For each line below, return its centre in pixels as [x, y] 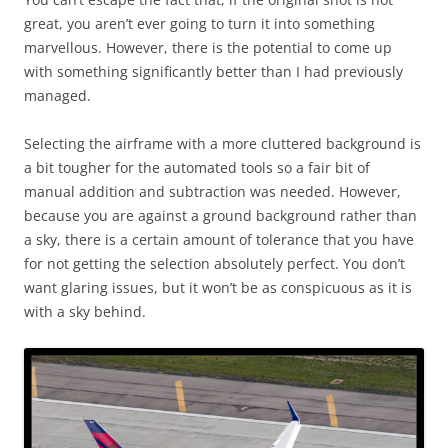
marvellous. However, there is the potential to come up [208, 47]
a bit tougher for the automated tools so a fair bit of [197, 167]
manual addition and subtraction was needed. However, [212, 191]
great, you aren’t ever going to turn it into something [199, 23]
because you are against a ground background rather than [220, 215]
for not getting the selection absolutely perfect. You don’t [214, 263]
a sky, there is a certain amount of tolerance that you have [219, 239]
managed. [57, 95]
